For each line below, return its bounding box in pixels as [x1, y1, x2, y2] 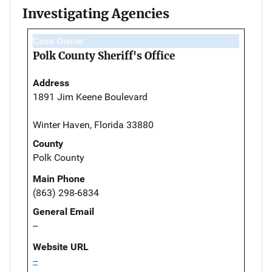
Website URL [33, 240, 89, 253]
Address [33, 76, 69, 89]
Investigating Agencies [22, 5, 169, 22]
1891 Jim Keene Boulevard [33, 90, 148, 103]
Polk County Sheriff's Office [33, 49, 175, 63]
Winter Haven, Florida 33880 [33, 118, 154, 131]
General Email [33, 205, 94, 217]
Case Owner [33, 35, 84, 47]
